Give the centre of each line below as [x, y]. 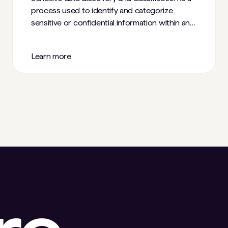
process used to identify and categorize [102, 10]
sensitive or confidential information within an [110, 23]
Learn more [51, 56]
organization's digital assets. [80, 35]
